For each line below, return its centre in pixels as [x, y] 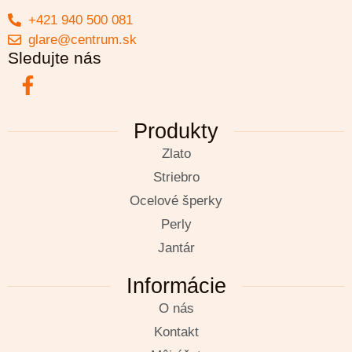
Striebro [176, 177]
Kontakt [176, 332]
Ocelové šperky [176, 200]
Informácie [176, 286]
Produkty [176, 131]
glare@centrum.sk [83, 39]
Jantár [176, 247]
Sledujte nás [55, 57]
